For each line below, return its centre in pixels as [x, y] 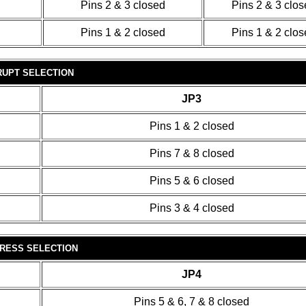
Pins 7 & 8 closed [192, 153]
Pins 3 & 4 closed [192, 208]
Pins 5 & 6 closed [192, 181]
